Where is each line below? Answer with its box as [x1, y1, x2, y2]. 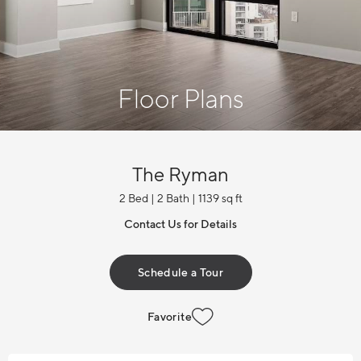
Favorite [147, 309, 192, 323]
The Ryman [132, 163, 229, 186]
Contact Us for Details [124, 217, 237, 231]
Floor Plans [117, 83, 244, 114]
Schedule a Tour [137, 264, 224, 279]
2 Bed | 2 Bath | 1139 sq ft [118, 191, 243, 205]
